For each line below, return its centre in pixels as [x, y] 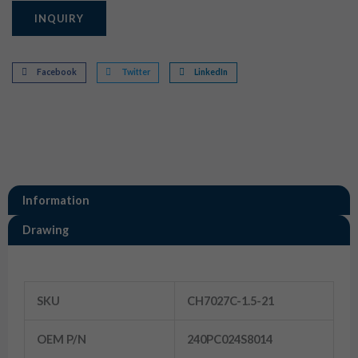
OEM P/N [61, 339]
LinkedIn [211, 72]
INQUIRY [59, 19]
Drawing [45, 229]
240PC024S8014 [229, 339]
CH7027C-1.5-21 [230, 300]
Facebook [57, 72]
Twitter [135, 72]
